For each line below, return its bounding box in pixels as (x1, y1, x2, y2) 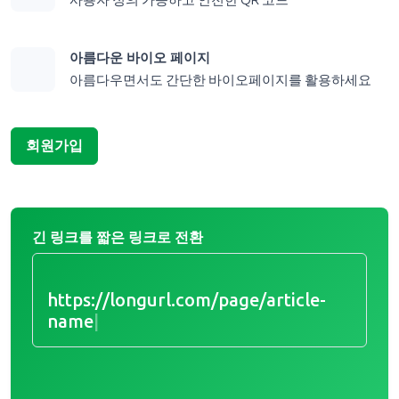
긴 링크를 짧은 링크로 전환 (32, 229, 203, 247)
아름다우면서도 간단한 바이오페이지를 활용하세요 (69, 72, 371, 89)
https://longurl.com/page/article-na (47, 289, 346, 312)
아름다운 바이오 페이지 (69, 50, 210, 67)
